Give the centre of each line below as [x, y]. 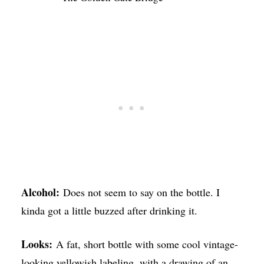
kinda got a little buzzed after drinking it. [109, 211]
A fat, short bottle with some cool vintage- [147, 244]
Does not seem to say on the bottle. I [139, 192]
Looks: [38, 244]
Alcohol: [40, 192]
